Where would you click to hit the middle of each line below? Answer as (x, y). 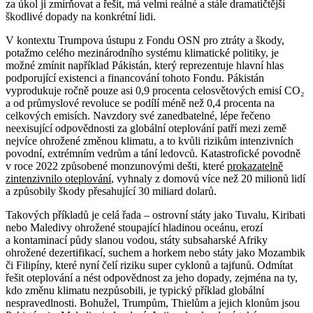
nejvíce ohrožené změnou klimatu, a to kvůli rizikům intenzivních (150, 141)
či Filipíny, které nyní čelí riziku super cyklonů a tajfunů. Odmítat (149, 265)
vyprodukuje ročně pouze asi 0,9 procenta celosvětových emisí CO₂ (155, 91)
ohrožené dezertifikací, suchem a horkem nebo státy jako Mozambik (155, 253)
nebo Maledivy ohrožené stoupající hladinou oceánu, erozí (134, 228)
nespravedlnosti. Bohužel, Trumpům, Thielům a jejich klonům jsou (153, 303)
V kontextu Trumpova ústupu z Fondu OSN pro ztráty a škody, (145, 41)
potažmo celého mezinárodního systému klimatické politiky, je (142, 53)
